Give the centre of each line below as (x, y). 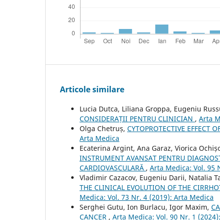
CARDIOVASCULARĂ (113, 168)
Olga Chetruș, (103, 129)
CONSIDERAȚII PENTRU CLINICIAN (137, 119)
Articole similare (92, 90)
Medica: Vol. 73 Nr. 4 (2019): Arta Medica (147, 197)
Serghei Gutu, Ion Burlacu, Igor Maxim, (145, 207)
